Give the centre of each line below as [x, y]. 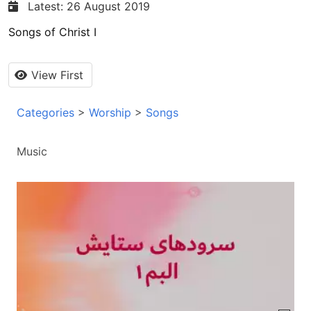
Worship [110, 112]
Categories [45, 112]
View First [57, 75]
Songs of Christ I [52, 32]
